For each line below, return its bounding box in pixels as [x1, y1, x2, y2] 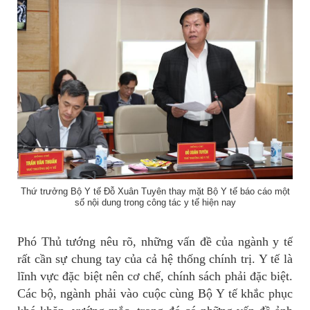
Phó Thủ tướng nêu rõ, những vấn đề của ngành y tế [17, 234, 293, 248]
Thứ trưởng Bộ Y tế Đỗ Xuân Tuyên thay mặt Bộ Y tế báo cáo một [20, 185, 290, 197]
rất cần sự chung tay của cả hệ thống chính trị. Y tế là [17, 251, 293, 266]
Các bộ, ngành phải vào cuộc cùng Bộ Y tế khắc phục [17, 286, 293, 300]
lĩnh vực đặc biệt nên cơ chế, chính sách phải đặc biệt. [17, 268, 293, 283]
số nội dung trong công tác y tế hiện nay [74, 197, 236, 208]
